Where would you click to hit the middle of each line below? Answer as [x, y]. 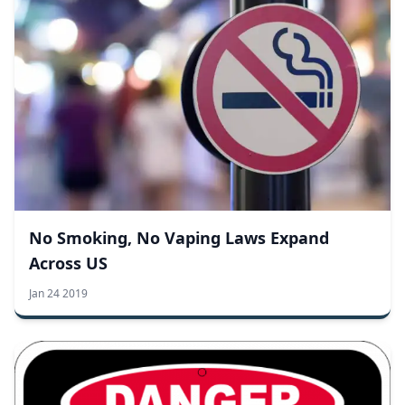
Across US [68, 263]
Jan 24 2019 [58, 293]
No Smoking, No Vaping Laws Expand [179, 237]
